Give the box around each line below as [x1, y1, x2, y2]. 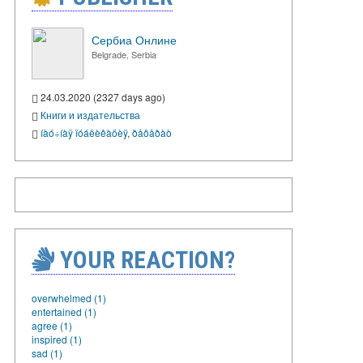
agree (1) [32, 318, 72, 332]
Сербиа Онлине [92, 32, 177, 48]
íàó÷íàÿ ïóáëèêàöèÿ [41, 125, 127, 139]
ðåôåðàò [132, 125, 172, 139]
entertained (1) [32, 304, 96, 318]
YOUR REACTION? [54, 245, 235, 274]
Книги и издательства [41, 107, 140, 122]
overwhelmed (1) [32, 290, 106, 305]
